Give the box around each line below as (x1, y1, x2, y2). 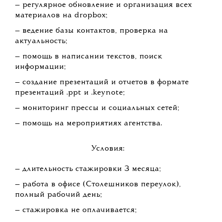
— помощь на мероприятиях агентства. (15, 119, 162, 128)
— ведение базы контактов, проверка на (15, 27, 168, 35)
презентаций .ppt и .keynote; (15, 89, 125, 97)
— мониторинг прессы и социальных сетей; (15, 104, 179, 112)
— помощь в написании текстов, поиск (15, 53, 162, 61)
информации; (15, 63, 66, 71)
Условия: (91, 145, 124, 153)
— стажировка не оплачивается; (15, 206, 137, 215)
